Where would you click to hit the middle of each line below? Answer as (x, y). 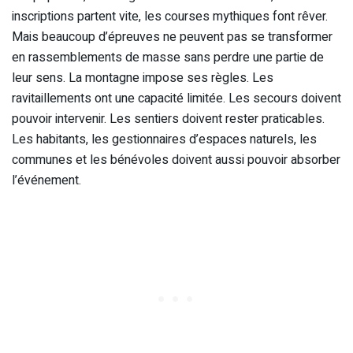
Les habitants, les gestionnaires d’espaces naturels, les (164, 140)
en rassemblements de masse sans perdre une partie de (168, 58)
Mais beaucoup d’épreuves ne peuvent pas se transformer (172, 37)
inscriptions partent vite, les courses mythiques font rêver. (170, 17)
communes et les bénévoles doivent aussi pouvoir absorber (176, 160)
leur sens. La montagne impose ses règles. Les (143, 78)
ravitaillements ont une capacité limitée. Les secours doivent (176, 99)
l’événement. (46, 181)
